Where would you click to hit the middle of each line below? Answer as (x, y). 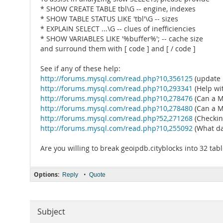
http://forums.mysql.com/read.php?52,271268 (116, 118)
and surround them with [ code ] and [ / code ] (118, 49)
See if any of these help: (80, 69)
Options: (47, 174)
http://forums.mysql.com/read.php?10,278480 (116, 109)
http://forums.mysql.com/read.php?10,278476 (116, 99)
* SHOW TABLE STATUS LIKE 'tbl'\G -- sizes (109, 19)
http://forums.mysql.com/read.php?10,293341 (116, 89)
